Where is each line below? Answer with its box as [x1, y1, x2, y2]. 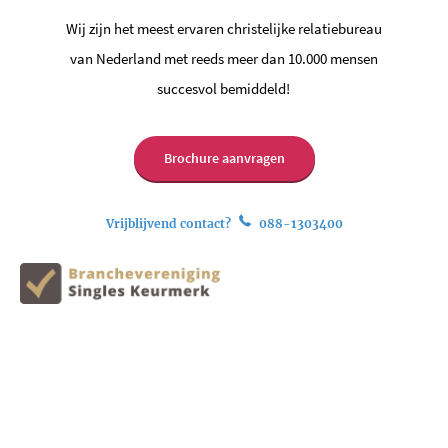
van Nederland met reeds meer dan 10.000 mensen [69, 48, 378, 68]
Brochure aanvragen [163, 148, 285, 167]
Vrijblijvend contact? [105, 215, 234, 231]
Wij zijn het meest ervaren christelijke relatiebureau [65, 18, 382, 38]
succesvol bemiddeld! [157, 78, 291, 98]
